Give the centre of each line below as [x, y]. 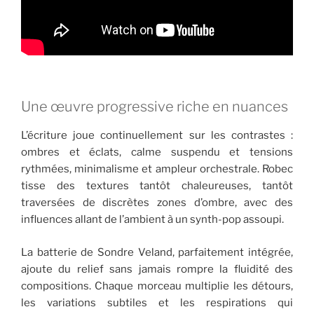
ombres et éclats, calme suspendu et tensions [157, 152]
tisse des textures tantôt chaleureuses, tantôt [157, 186]
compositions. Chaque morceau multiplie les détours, [157, 286]
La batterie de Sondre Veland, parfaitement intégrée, [157, 252]
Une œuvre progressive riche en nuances [155, 107]
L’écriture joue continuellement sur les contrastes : [157, 136]
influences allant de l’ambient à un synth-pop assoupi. [152, 220]
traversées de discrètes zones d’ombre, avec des [157, 203]
